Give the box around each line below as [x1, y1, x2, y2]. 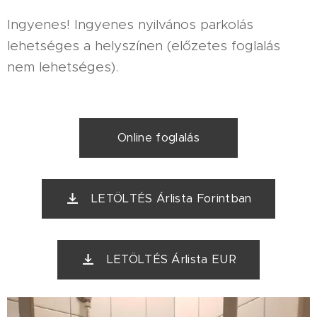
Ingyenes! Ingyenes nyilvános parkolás [7, 16, 253, 33]
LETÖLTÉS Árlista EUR [106, 251, 237, 267]
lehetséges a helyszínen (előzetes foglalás [7, 37, 280, 54]
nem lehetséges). [7, 58, 118, 75]
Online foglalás [117, 129, 200, 145]
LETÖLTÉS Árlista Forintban [91, 190, 252, 206]
